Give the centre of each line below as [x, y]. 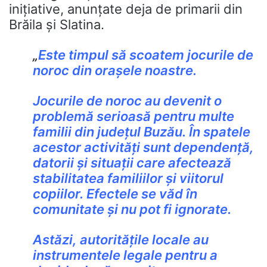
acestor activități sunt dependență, [143, 148]
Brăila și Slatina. [57, 25]
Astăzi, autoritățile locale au [121, 240]
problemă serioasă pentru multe [133, 117]
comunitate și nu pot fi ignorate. [132, 209]
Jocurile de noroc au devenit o [127, 101]
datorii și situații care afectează [132, 163]
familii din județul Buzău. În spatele [142, 132]
